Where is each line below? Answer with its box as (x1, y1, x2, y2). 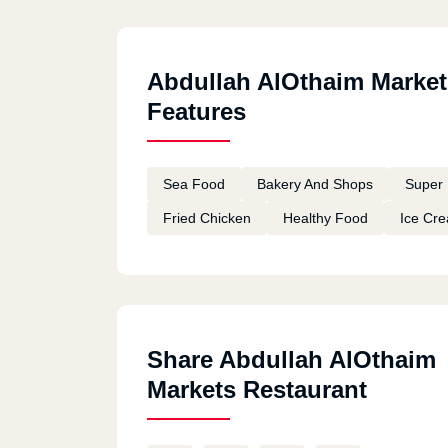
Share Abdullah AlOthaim (147, 346, 436, 373)
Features (147, 98, 246, 125)
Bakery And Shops (257, 176, 373, 192)
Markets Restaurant (147, 376, 367, 403)
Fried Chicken (163, 210, 251, 226)
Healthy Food (283, 210, 368, 226)
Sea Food (163, 176, 225, 192)
